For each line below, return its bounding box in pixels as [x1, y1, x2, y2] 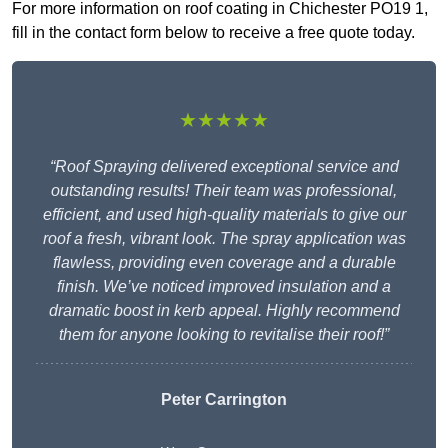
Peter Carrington [161, 391, 287, 409]
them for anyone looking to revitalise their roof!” [59, 326, 389, 344]
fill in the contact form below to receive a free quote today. [12, 24, 415, 42]
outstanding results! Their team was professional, [51, 182, 397, 200]
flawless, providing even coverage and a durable [52, 254, 396, 272]
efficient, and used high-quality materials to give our [42, 206, 406, 224]
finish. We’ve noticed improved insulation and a [57, 278, 391, 296]
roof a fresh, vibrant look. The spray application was [42, 230, 406, 248]
